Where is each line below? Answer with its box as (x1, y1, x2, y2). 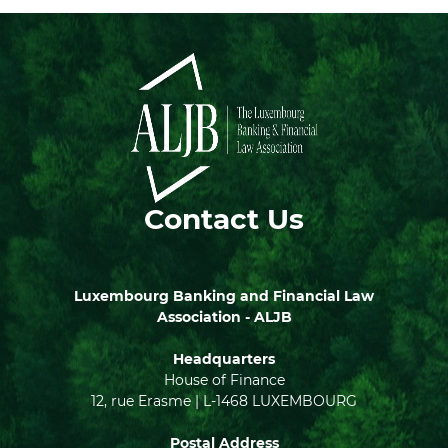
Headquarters (173, 350, 275, 368)
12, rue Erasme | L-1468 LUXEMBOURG (91, 392, 357, 410)
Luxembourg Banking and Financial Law (74, 287, 374, 305)
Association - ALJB (156, 308, 292, 326)
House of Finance (163, 371, 285, 389)
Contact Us (144, 202, 304, 236)
